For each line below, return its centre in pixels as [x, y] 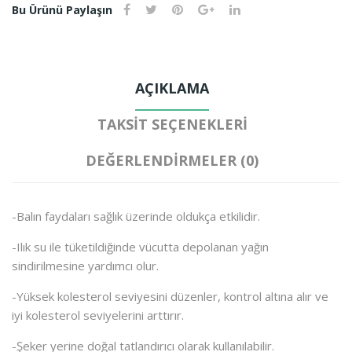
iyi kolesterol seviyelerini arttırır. [98, 315]
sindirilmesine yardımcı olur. [85, 265]
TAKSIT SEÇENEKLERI [172, 124]
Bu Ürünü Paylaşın [62, 9]
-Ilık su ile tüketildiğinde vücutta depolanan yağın [140, 246]
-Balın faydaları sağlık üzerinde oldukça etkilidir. [136, 216]
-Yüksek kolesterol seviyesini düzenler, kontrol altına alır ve [170, 296]
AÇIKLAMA [172, 88]
